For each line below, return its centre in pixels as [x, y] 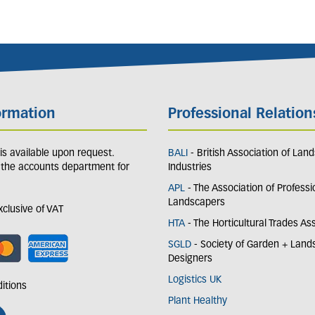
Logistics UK [196, 280]
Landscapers [197, 202]
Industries [190, 167]
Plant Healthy [198, 301]
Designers [190, 259]
